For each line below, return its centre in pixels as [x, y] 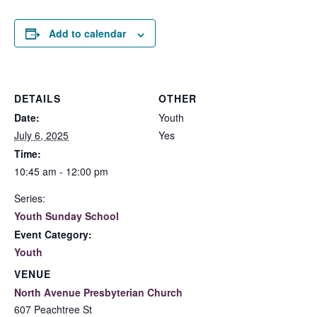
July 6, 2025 [41, 136]
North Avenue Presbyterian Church [98, 293]
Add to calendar [87, 34]
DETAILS [38, 99]
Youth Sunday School [67, 216]
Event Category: [53, 235]
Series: [30, 198]
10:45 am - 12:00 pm [61, 172]
